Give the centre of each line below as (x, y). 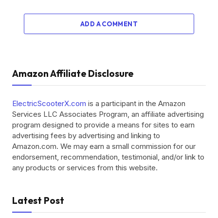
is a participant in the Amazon (136, 104)
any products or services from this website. (85, 168)
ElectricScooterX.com (49, 104)
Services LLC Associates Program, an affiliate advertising (108, 114)
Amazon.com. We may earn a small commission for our (104, 146)
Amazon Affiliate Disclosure (73, 74)
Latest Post (38, 201)
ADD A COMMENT (109, 24)
